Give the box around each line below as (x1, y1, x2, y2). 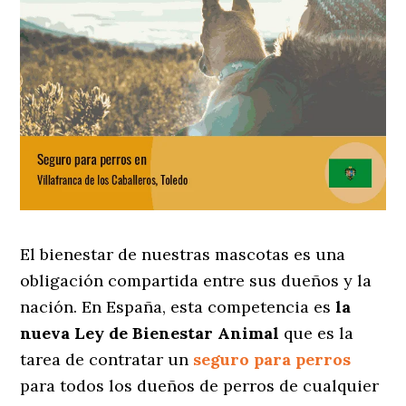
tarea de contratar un (20, 349, 189, 371)
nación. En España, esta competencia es (20, 296, 336, 318)
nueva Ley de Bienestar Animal (20, 323, 280, 344)
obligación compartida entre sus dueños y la (20, 270, 372, 292)
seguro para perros (193, 349, 352, 371)
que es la (279, 323, 354, 344)
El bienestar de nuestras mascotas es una (20, 244, 346, 266)
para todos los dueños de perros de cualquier (20, 375, 380, 397)
